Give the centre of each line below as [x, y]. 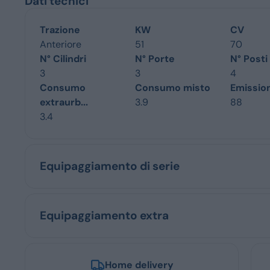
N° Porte [155, 58]
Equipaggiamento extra [105, 215]
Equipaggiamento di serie [110, 166]
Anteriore [61, 44]
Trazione [60, 30]
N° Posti [249, 58]
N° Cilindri [63, 58]
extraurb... [64, 102]
